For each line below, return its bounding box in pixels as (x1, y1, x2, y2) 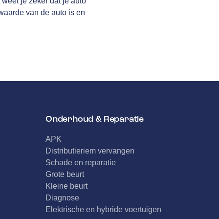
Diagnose (45, 194, 79, 202)
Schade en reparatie (45, 158, 116, 167)
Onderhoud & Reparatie (45, 113, 144, 125)
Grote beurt (45, 170, 84, 179)
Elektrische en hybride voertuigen (45, 205, 161, 214)
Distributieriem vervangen (45, 147, 134, 155)
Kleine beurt (45, 182, 88, 191)
